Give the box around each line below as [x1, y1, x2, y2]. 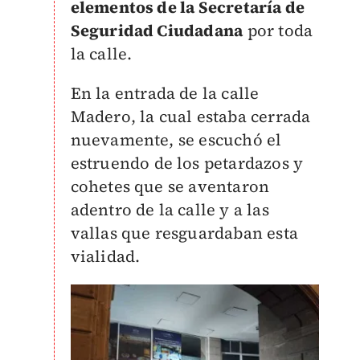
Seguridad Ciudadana [70, 19, 243, 42]
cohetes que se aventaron [70, 175, 270, 198]
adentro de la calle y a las [70, 198, 269, 221]
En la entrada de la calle [70, 82, 260, 104]
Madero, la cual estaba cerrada [70, 105, 311, 128]
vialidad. [70, 245, 141, 268]
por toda [243, 19, 313, 42]
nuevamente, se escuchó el [70, 129, 282, 151]
